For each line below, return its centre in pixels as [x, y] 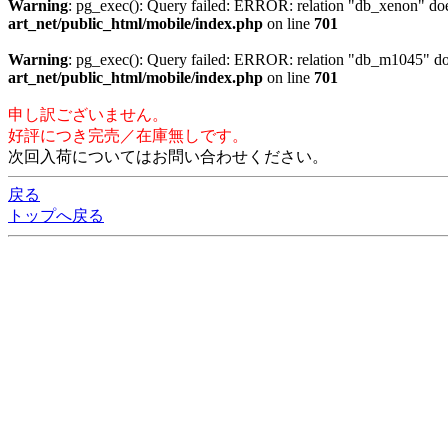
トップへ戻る [56, 215]
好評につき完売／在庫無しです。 [128, 135]
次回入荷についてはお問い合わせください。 [168, 156]
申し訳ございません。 [88, 114]
